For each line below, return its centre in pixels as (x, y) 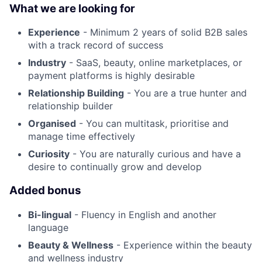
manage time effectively (82, 137)
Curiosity (49, 154)
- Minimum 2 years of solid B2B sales (164, 32)
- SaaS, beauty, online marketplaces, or (154, 63)
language (48, 227)
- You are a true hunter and (185, 93)
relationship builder (70, 106)
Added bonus (45, 190)
